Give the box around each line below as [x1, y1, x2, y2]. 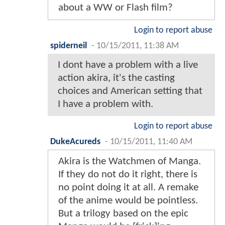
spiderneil [50, 41, 87, 50]
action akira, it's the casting [58, 72, 175, 83]
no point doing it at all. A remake [58, 182, 198, 193]
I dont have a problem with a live [58, 59, 198, 70]
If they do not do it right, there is [58, 169, 197, 180]
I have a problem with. [58, 98, 153, 109]
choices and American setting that [58, 85, 202, 96]
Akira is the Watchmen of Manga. [58, 156, 201, 167]
